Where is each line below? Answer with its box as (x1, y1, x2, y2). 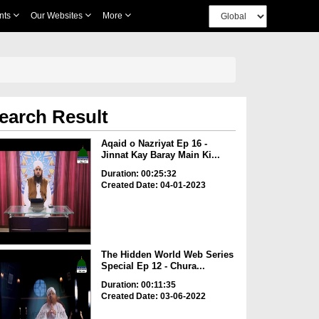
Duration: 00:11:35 (100, 280, 176, 291)
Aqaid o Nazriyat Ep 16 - (100, 138, 207, 149)
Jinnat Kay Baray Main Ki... (100, 150, 220, 160)
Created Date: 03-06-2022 (100, 291, 206, 302)
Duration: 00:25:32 (100, 169, 177, 179)
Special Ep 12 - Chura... (100, 261, 205, 272)
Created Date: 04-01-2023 (100, 180, 206, 190)
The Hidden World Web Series (100, 249, 234, 261)
